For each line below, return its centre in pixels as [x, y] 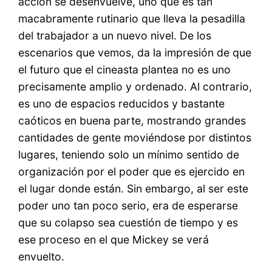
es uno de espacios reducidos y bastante [122, 104]
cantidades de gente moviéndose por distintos [135, 138]
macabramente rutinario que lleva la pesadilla [132, 19]
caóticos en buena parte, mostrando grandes [132, 121]
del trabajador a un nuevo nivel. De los [115, 36]
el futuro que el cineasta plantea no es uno [125, 70]
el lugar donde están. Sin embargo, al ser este [134, 189]
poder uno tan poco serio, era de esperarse [128, 206]
